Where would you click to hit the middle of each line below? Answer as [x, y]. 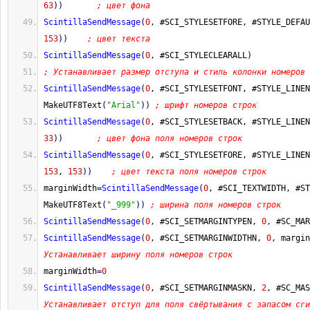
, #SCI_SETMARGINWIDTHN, [208, 238]
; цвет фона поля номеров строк [170, 138]
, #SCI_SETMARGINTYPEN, [206, 221]
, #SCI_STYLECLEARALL [199, 55]
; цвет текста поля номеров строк [189, 172]
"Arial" [124, 105]
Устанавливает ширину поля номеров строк [138, 255]
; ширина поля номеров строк [216, 205]
